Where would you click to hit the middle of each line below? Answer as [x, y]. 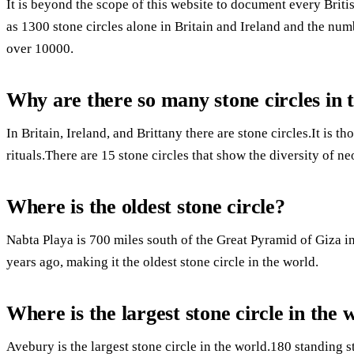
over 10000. [40, 48]
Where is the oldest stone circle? [146, 206]
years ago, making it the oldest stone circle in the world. [162, 262]
